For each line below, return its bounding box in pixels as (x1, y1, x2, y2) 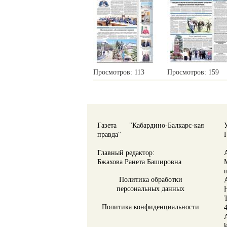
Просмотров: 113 (93, 68, 144, 77)
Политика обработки (119, 175, 182, 183)
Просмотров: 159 (167, 68, 219, 77)
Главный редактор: (97, 148, 155, 157)
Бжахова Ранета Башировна (97, 158, 181, 166)
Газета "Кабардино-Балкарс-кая (97, 121, 204, 129)
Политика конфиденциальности (102, 203, 199, 211)
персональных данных (117, 184, 184, 193)
